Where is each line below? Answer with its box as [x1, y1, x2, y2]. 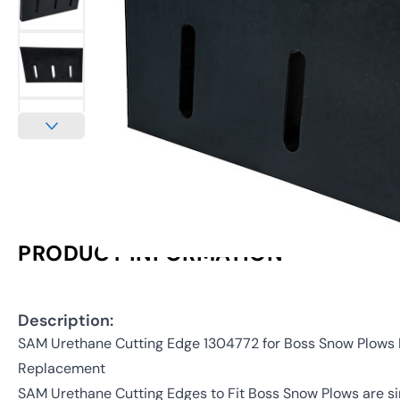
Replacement [18, 359, 105, 379]
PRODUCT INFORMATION [18, 239, 284, 268]
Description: [18, 310, 113, 332]
